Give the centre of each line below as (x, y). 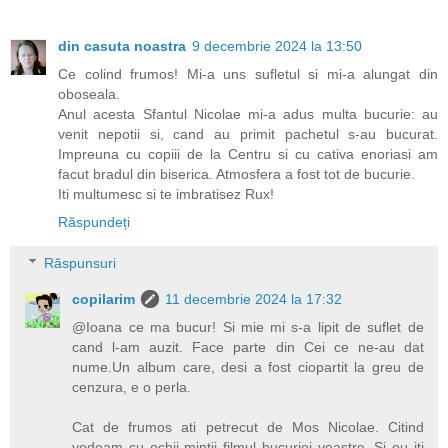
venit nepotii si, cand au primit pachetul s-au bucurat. (248, 133)
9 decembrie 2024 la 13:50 (277, 45)
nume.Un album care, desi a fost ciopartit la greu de (248, 367)
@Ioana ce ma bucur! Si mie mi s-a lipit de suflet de (248, 327)
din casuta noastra (122, 45)
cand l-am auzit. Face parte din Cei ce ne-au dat (248, 347)
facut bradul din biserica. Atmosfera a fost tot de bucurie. (236, 173)
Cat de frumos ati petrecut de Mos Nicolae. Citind (248, 427)
